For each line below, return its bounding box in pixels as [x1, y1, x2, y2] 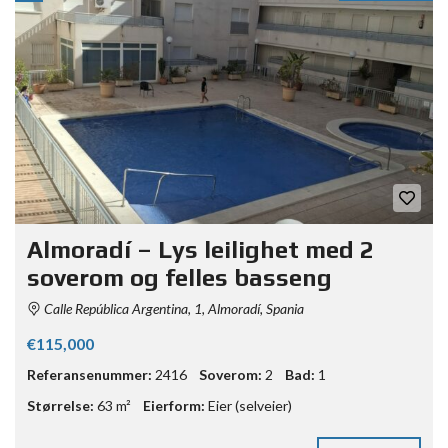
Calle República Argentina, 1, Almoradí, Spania [41, 300, 304, 318]
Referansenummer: [27, 366, 152, 384]
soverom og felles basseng [27, 264, 332, 292]
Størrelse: [27, 397, 94, 415]
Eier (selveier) [208, 397, 292, 415]
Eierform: [143, 397, 205, 415]
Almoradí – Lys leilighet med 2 [27, 236, 374, 264]
